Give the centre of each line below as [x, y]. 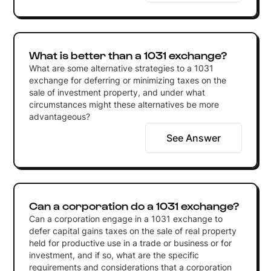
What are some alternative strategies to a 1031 [121, 68]
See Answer [194, 138]
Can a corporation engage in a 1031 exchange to [126, 218]
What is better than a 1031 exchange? [128, 54]
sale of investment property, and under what [117, 92]
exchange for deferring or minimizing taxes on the [127, 80]
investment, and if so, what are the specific [114, 255]
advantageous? [59, 116]
